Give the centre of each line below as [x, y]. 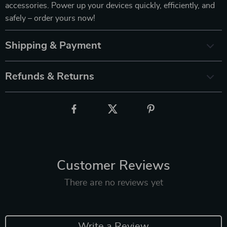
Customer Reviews [113, 165]
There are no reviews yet [113, 183]
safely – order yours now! [50, 18]
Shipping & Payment [53, 45]
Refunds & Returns [50, 76]
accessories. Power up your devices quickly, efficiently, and [110, 5]
